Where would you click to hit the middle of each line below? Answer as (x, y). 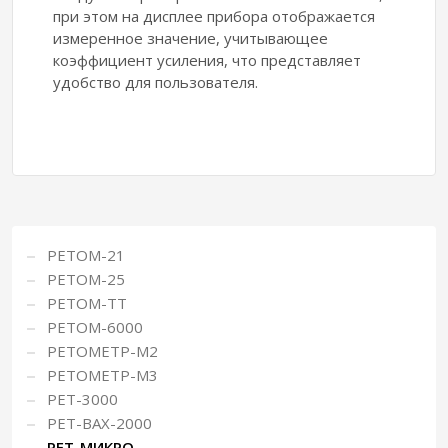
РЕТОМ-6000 (95, 327)
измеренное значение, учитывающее (190, 38)
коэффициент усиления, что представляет (207, 60)
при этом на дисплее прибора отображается (214, 16)
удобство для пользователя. (155, 82)
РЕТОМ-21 (86, 255)
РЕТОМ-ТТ (87, 303)
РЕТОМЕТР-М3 (102, 375)
